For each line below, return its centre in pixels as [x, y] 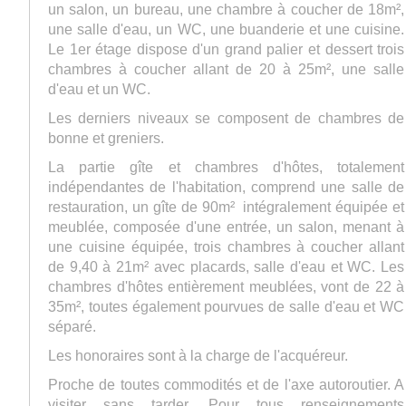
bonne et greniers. [106, 138]
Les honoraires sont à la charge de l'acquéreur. [200, 355]
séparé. [74, 326]
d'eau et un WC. [99, 89]
